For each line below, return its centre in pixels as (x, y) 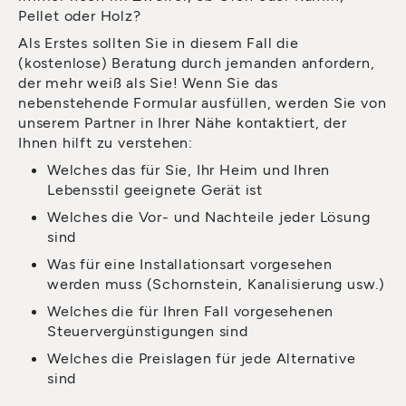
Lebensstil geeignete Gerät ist (155, 188)
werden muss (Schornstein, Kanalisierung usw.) (216, 283)
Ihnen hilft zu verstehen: (106, 141)
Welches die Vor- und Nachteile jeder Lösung (209, 216)
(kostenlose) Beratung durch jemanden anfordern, (197, 62)
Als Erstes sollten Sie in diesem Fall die (159, 42)
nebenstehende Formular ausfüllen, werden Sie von (203, 101)
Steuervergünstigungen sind (148, 330)
